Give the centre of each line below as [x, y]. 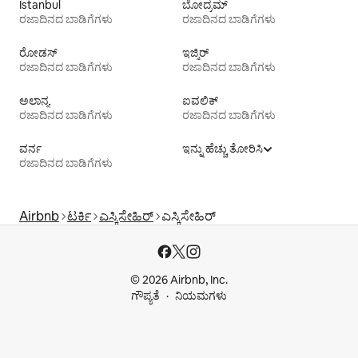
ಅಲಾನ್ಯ [34, 101]
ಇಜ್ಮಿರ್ [195, 53]
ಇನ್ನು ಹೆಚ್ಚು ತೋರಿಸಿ [223, 149]
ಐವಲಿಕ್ [200, 101]
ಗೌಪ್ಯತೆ [145, 296]
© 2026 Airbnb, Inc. [179, 280]
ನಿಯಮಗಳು [201, 296]
